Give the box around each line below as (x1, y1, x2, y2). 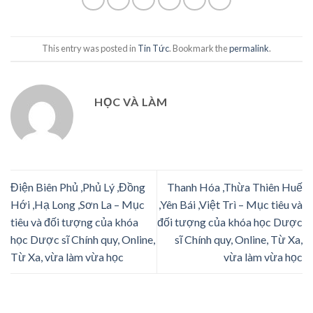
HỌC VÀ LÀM (94, 94, 168, 108)
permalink (229, 43, 269, 54)
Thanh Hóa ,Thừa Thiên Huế (167, 180, 303, 194)
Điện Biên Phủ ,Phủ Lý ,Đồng (10, 180, 145, 194)
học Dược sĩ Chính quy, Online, (10, 233, 155, 247)
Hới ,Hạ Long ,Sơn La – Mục (10, 198, 145, 212)
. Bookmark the (169, 43, 229, 54)
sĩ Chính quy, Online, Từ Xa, (175, 233, 303, 247)
